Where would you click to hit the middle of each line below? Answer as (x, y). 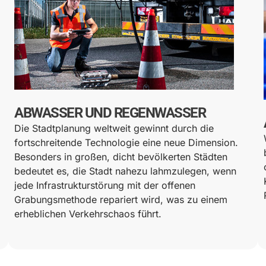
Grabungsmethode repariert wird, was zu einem (121, 199)
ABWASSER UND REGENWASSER (110, 113)
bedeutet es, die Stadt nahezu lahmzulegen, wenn (125, 171)
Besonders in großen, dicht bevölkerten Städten (121, 156)
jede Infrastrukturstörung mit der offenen (105, 185)
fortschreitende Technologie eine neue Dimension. (126, 142)
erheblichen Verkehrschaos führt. (88, 213)
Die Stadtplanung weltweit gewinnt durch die (114, 128)
